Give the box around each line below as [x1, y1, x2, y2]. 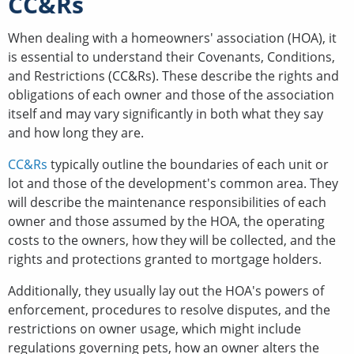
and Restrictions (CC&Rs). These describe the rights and [8, 66, 339, 85]
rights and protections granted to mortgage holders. [8, 250, 322, 268]
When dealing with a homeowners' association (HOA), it [8, 28, 337, 47]
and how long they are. [8, 123, 144, 141]
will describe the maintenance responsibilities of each [8, 193, 326, 211]
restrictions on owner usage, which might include [8, 319, 301, 337]
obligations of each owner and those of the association [8, 85, 334, 104]
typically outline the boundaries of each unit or [47, 155, 329, 173]
